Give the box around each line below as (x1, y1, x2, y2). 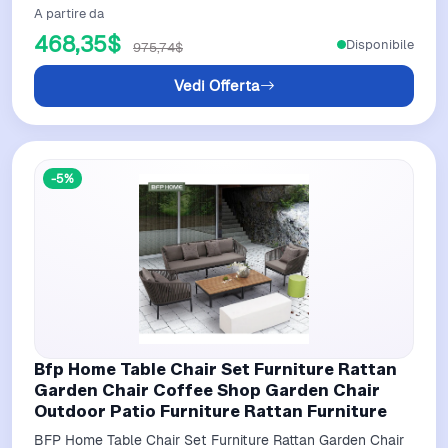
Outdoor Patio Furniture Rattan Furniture (34, 401, 387, 421)
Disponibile (346, 35, 414, 53)
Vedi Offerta (173, 76, 260, 95)
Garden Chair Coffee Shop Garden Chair (34, 380, 380, 400)
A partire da (34, 5, 104, 22)
